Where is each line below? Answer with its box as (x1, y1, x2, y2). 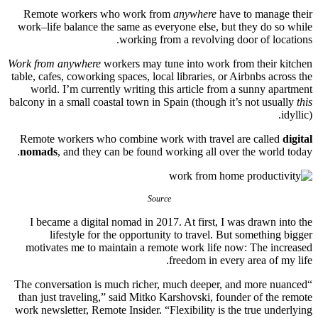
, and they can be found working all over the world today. (57, 146, 312, 158)
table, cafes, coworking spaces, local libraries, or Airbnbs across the (11, 70, 312, 83)
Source (147, 194, 171, 204)
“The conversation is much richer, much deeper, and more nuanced (14, 278, 307, 291)
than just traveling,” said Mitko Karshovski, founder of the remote (18, 291, 312, 304)
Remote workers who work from (23, 8, 173, 21)
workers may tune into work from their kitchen (104, 57, 312, 70)
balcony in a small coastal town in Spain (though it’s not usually (9, 96, 297, 109)
